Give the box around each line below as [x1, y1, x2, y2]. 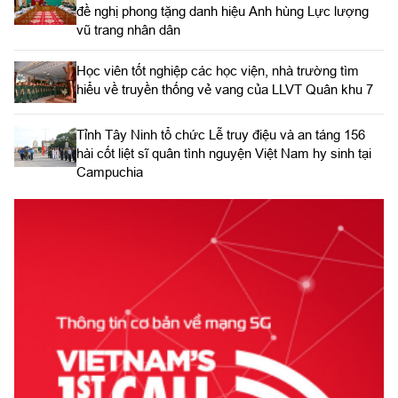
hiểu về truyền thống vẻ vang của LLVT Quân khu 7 [76, 82, 373, 98]
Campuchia [76, 163, 143, 179]
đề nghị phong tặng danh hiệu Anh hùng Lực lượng [76, 4, 369, 20]
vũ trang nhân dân [76, 22, 180, 38]
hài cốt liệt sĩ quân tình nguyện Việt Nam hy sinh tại [76, 145, 371, 161]
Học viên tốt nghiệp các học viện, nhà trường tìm [76, 63, 359, 79]
